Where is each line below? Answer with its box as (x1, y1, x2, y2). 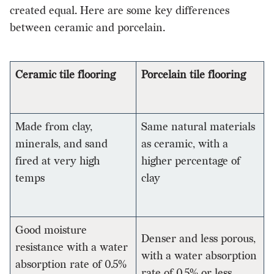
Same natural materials (141, 120, 255, 133)
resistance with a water (15, 240, 128, 254)
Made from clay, (15, 120, 92, 133)
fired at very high (15, 154, 100, 168)
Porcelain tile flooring (141, 68, 245, 81)
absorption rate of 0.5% (15, 257, 127, 271)
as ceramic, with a (141, 137, 228, 150)
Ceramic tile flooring (15, 68, 115, 81)
